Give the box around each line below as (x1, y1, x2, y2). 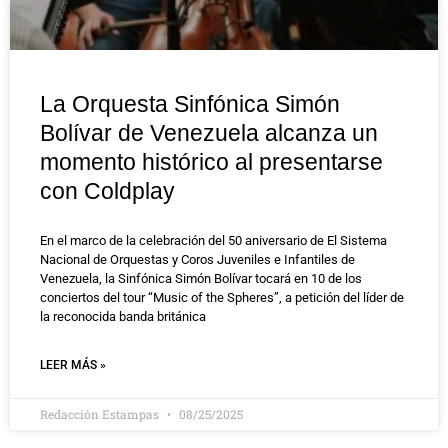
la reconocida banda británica (40, 308, 206, 324)
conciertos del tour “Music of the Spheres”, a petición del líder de (40, 289, 404, 305)
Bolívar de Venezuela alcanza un (40, 119, 378, 146)
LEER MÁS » (40, 357, 106, 372)
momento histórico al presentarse (40, 148, 383, 175)
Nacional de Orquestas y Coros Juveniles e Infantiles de (40, 251, 355, 267)
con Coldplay (40, 177, 175, 204)
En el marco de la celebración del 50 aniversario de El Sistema (40, 232, 387, 248)
